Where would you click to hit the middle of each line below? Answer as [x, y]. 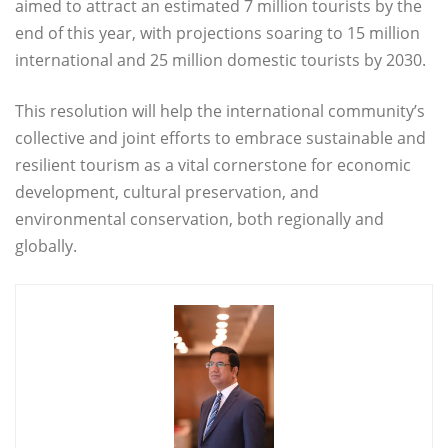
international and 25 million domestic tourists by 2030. [220, 60]
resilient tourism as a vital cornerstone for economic [213, 165]
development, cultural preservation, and [167, 192]
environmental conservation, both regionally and [199, 219]
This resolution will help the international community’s [220, 111]
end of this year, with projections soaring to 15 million [217, 33]
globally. [46, 246]
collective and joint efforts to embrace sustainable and [220, 138]
